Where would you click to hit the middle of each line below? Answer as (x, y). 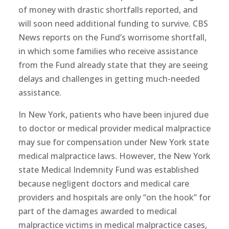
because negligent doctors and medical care (104, 184)
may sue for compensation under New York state (113, 142)
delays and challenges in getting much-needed (109, 79)
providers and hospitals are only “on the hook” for (114, 197)
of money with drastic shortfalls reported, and (108, 10)
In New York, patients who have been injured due (113, 114)
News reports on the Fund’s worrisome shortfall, (112, 37)
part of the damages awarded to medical (97, 211)
